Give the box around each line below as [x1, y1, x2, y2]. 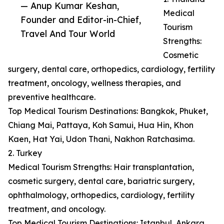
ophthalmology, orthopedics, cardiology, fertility [8, 190, 194, 200]
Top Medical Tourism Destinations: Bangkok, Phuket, [8, 106, 208, 116]
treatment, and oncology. [8, 204, 105, 214]
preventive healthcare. [8, 92, 95, 102]
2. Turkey [8, 148, 42, 158]
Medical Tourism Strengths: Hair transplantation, [8, 162, 194, 172]
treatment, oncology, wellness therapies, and [8, 78, 181, 88]
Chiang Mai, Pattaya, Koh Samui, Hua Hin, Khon [8, 120, 193, 130]
